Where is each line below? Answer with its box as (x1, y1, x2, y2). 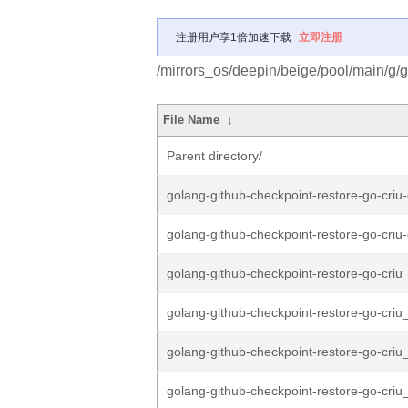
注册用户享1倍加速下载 (176, 31, 291, 44)
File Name (163, 113, 220, 127)
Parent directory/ (167, 148, 262, 163)
